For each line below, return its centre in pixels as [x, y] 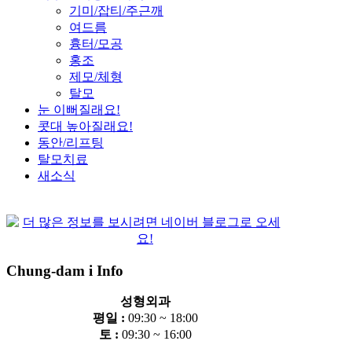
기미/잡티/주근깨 [116, 11]
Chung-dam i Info [65, 270]
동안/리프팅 [71, 143]
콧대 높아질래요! [85, 126]
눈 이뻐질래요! [79, 110]
